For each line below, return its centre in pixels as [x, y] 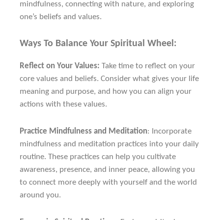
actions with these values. [63, 104]
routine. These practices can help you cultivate [98, 157]
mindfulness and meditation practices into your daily [109, 144]
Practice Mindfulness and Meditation [83, 131]
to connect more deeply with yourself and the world [108, 182]
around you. [40, 195]
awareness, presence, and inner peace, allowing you [107, 169]
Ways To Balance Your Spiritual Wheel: [98, 43]
